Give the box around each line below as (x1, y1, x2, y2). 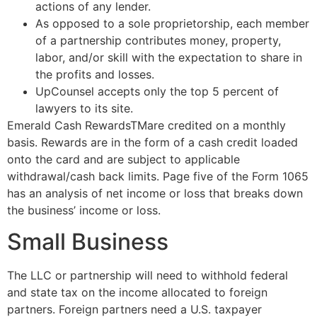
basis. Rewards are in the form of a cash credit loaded (7, 134, 298, 149)
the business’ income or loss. (7, 202, 161, 217)
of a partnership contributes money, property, (35, 33, 281, 47)
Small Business (7, 228, 168, 256)
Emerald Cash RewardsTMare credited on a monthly (7, 117, 286, 132)
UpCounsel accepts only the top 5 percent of (35, 83, 279, 98)
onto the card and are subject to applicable (7, 151, 240, 166)
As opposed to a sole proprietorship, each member (35, 16, 309, 30)
